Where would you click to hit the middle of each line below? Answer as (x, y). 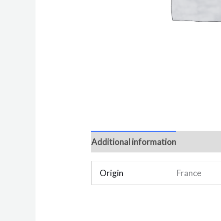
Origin (111, 173)
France (189, 173)
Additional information (134, 142)
